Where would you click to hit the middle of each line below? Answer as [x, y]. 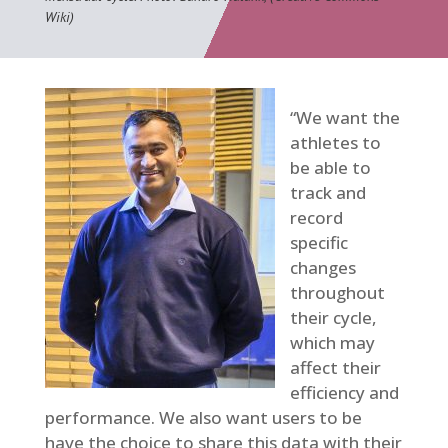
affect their [335, 367]
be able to [330, 167]
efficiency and [344, 392]
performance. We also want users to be [203, 417]
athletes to [335, 142]
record [316, 217]
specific [318, 242]
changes [322, 267]
